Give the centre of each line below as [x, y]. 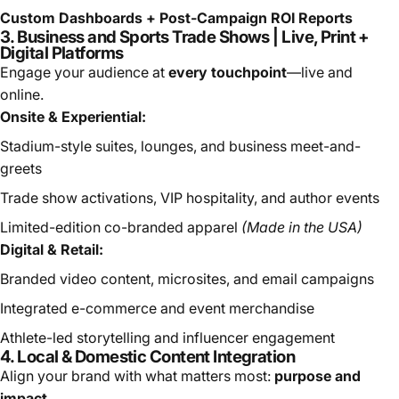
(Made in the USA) [302, 227]
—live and [320, 72]
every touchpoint [228, 72]
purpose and [318, 375]
